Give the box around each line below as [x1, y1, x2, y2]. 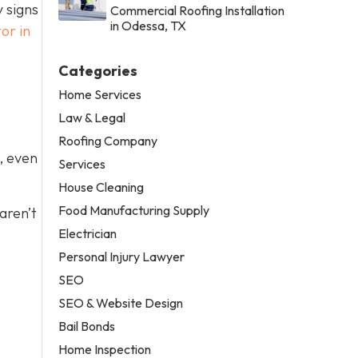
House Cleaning [58, 178, 145, 195]
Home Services [58, 86, 142, 102]
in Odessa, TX [110, 17, 187, 34]
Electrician [58, 225, 117, 241]
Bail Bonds [58, 317, 116, 334]
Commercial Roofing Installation [110, 2, 285, 18]
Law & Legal [58, 109, 126, 125]
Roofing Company [58, 132, 158, 149]
